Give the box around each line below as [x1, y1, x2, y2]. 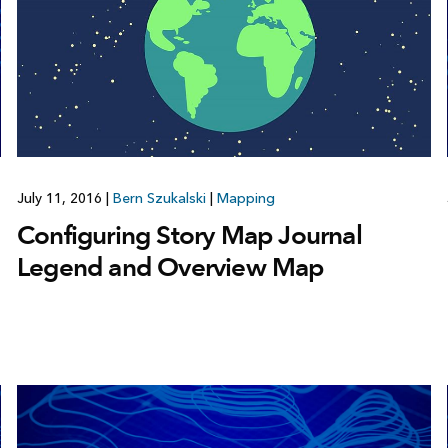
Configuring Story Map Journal [16, 218, 362, 251]
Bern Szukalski [112, 189, 206, 207]
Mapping [216, 189, 275, 207]
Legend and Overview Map [16, 250, 324, 283]
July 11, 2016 [16, 189, 106, 207]
